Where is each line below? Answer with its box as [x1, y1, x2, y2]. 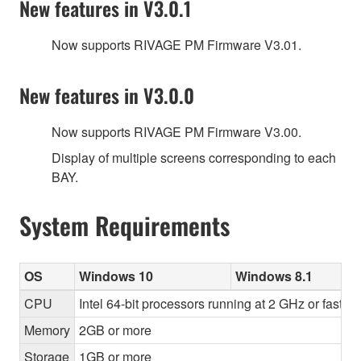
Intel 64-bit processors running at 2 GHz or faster [79, 294, 354, 313]
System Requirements [19, 206, 230, 243]
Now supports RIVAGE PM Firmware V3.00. [52, 122, 301, 141]
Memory [24, 321, 70, 340]
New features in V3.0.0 [19, 80, 194, 110]
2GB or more [79, 321, 151, 340]
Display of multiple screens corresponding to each [52, 147, 336, 167]
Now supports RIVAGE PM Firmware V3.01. [52, 35, 301, 54]
